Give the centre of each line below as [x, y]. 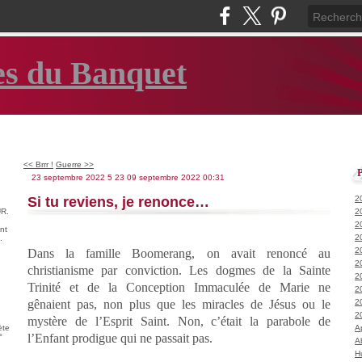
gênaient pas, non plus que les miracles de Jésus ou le [179, 304]
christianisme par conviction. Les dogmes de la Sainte [179, 270]
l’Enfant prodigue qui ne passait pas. [120, 338]
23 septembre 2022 [68, 177]
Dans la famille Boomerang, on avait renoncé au [179, 253]
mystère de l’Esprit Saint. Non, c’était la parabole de [179, 321]
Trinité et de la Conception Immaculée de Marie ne [179, 287]
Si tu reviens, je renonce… [118, 202]
